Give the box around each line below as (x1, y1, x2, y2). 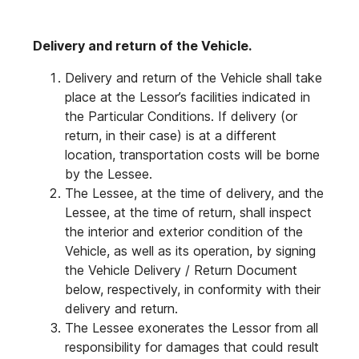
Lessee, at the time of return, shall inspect (65, 204, 312, 220)
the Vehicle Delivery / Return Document (65, 262, 297, 278)
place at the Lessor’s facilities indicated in (65, 89, 310, 105)
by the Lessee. (65, 166, 152, 182)
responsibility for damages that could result (65, 339, 319, 355)
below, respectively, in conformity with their (65, 281, 321, 297)
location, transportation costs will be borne (65, 147, 320, 163)
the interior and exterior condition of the (65, 224, 303, 240)
